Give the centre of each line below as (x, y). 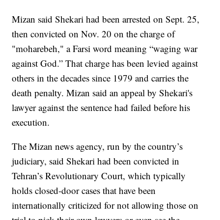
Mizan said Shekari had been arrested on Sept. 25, (106, 19)
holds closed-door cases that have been (84, 191)
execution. (31, 122)
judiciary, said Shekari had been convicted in (96, 161)
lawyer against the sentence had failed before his (101, 108)
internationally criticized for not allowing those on (105, 205)
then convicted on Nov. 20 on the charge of (94, 34)
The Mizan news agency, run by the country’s (97, 146)
